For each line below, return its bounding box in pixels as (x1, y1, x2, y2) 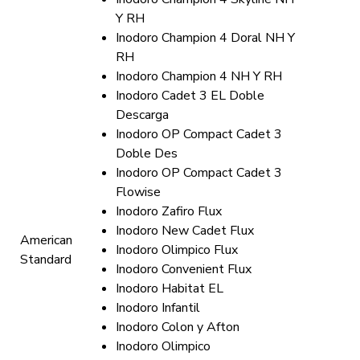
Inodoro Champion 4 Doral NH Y (116, 29, 295, 47)
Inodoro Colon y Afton (116, 318, 239, 336)
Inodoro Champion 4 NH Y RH (116, 67, 282, 85)
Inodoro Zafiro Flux (116, 202, 222, 220)
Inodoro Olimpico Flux (116, 241, 238, 259)
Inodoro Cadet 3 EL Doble (116, 87, 264, 104)
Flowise (116, 183, 161, 201)
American (20, 231, 72, 249)
